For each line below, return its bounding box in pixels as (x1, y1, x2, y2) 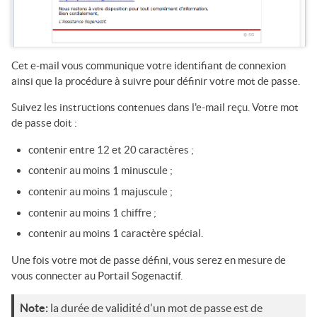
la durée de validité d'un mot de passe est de (48, 301, 263, 315)
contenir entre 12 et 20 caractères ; (28, 143, 194, 156)
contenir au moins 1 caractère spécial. (28, 227, 203, 240)
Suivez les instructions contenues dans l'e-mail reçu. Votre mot (11, 100, 299, 113)
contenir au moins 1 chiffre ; (28, 206, 156, 219)
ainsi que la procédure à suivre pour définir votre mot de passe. (11, 74, 300, 87)
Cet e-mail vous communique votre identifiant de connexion (11, 59, 286, 71)
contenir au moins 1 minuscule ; (28, 164, 173, 177)
